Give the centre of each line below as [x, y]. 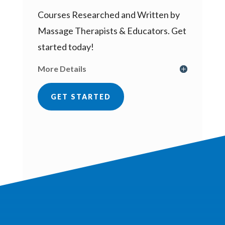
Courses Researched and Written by [108, 14]
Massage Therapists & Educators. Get [112, 30]
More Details [62, 68]
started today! [66, 46]
